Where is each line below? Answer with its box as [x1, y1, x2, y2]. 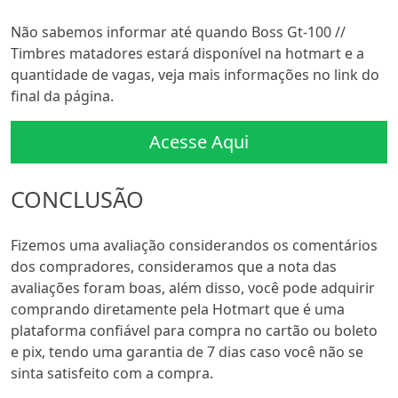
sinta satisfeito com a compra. [11, 362, 213, 383]
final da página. [11, 85, 114, 106]
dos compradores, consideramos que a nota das [11, 256, 337, 276]
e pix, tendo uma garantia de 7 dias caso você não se [11, 341, 363, 362]
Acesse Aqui [149, 129, 249, 154]
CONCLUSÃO [11, 183, 144, 214]
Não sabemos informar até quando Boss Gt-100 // [11, 21, 346, 42]
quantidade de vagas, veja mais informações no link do [11, 64, 379, 84]
